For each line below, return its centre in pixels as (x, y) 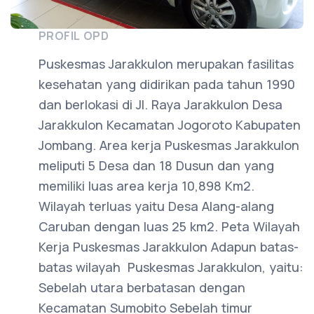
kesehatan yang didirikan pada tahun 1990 (167, 84)
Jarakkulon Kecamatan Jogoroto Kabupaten (170, 125)
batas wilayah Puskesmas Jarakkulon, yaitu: (171, 267)
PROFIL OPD (74, 36)
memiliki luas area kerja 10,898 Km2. (146, 186)
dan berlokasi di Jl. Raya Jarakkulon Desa (161, 105)
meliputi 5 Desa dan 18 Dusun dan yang (156, 166)
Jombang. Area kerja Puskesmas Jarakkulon (169, 145)
